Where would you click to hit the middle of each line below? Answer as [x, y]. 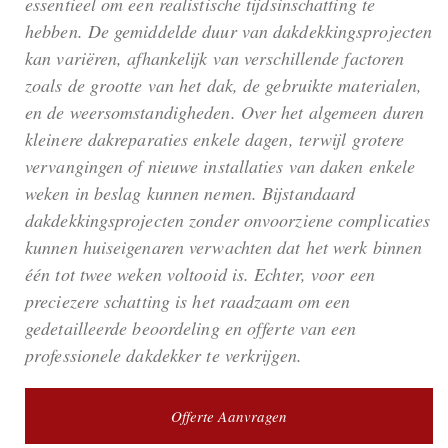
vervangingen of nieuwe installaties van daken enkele [220, 166]
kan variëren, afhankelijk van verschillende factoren [215, 58]
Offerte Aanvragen [229, 416]
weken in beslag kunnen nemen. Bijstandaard [190, 193]
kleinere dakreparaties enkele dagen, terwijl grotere [215, 139]
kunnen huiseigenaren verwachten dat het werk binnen [224, 247]
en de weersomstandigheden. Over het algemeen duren [225, 112]
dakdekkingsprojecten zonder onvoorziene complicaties [228, 220]
